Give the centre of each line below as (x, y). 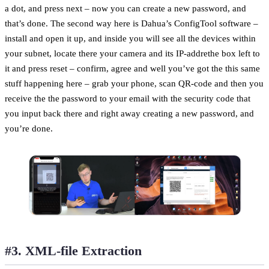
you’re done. (29, 128)
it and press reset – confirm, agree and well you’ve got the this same (132, 68)
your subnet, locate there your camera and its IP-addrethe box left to (132, 53)
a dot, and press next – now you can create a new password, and (125, 8)
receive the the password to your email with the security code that (128, 98)
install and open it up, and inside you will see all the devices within (130, 38)
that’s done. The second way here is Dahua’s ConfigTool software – (131, 23)
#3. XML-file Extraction (73, 250)
